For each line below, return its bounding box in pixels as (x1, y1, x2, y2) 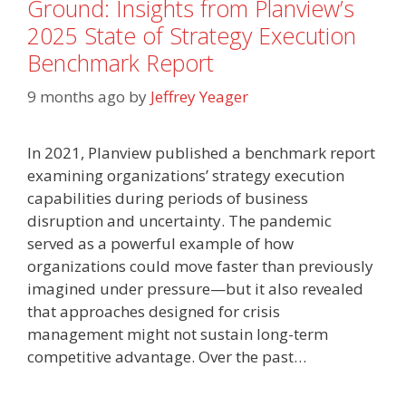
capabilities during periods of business (27, 188, 308, 208)
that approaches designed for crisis (27, 301, 280, 322)
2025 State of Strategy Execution (27, 19, 356, 51)
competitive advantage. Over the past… (27, 346, 306, 367)
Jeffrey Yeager (150, 86, 248, 107)
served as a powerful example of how (27, 233, 294, 254)
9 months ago (27, 86, 125, 107)
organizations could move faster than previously (27, 256, 373, 276)
